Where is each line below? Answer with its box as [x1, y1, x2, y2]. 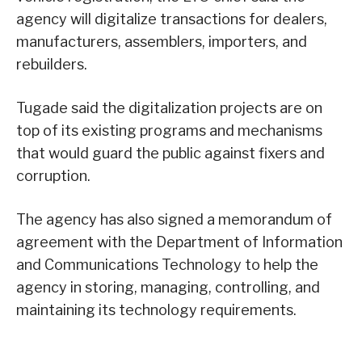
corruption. [16, 167, 90, 185]
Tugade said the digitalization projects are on [16, 99, 322, 117]
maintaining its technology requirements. [16, 301, 297, 319]
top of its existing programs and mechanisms [16, 122, 322, 140]
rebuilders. [16, 56, 87, 74]
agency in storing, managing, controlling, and [16, 279, 320, 297]
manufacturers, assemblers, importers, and [16, 33, 307, 51]
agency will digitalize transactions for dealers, [16, 11, 327, 28]
